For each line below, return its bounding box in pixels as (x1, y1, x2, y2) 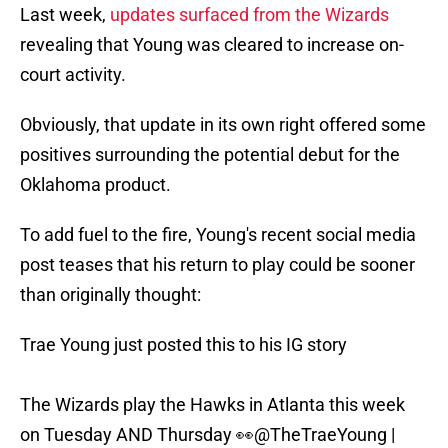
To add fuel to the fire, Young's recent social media (20, 224, 416, 246)
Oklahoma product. (20, 174, 171, 196)
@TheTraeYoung (254, 424, 387, 446)
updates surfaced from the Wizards (110, 4, 389, 26)
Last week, (20, 4, 110, 26)
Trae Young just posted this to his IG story (20, 334, 347, 356)
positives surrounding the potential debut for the (20, 144, 400, 166)
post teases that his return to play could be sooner (20, 254, 415, 276)
